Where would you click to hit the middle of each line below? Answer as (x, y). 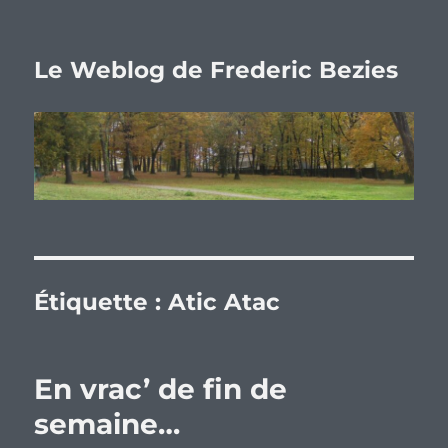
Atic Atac (224, 302)
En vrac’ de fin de (161, 389)
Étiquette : (101, 302)
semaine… (107, 424)
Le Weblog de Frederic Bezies (216, 70)
